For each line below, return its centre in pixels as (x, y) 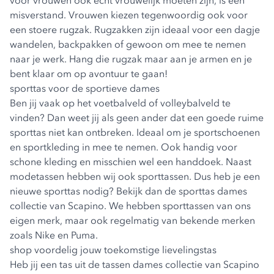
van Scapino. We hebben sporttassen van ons (149, 206)
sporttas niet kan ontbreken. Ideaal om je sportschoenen (135, 132)
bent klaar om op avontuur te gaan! (89, 73)
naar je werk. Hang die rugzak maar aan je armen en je (131, 59)
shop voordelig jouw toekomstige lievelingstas (113, 250)
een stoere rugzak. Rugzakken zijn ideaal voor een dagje (135, 29)
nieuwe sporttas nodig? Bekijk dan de (94, 191)
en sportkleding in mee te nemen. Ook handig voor (124, 147)
